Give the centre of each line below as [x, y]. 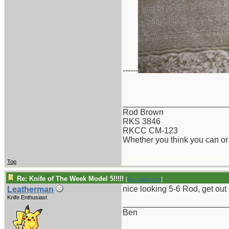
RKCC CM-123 [150, 131]
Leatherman [30, 189]
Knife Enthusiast [27, 197]
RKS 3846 [142, 121]
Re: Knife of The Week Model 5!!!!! [70, 179]
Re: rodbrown [144, 179]
